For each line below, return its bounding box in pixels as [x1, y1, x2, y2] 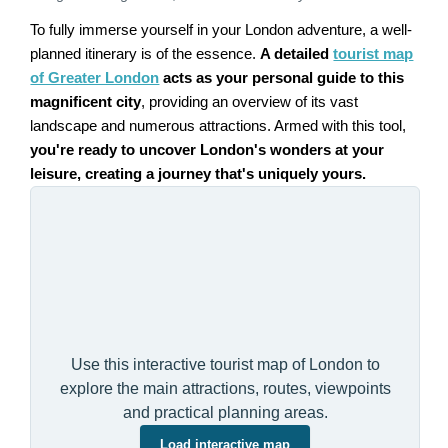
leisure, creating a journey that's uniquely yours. [30, 166, 367, 183]
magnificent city [30, 94, 142, 111]
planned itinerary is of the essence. [30, 46, 261, 63]
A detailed [260, 46, 334, 63]
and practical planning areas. [122, 404, 328, 422]
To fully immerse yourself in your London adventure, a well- [30, 22, 413, 39]
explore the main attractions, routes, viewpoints [59, 380, 391, 398]
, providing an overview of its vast [141, 94, 359, 111]
